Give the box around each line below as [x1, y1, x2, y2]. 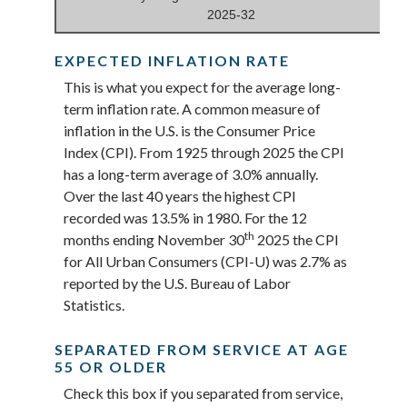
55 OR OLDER [55, 357, 167, 375]
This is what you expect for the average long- [64, 77, 341, 95]
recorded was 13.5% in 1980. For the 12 [64, 208, 307, 226]
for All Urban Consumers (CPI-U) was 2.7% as [64, 252, 347, 270]
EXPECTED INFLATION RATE [55, 51, 290, 69]
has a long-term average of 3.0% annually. [64, 164, 318, 183]
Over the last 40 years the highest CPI [64, 186, 296, 204]
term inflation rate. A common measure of [64, 99, 321, 117]
